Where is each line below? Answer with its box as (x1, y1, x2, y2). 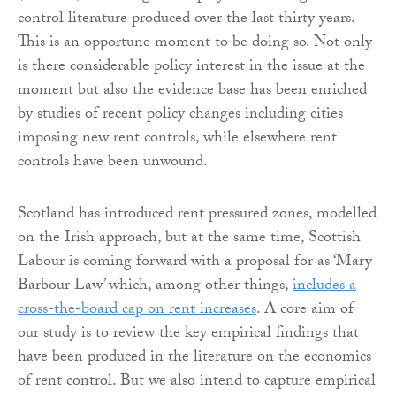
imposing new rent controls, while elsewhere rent (18, 126, 337, 154)
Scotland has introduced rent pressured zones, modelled (18, 202, 377, 230)
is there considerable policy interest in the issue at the (18, 54, 365, 82)
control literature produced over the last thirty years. (18, 6, 354, 34)
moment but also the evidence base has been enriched (18, 78, 367, 106)
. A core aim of (256, 297, 354, 325)
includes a (293, 273, 356, 301)
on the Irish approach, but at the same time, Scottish (18, 225, 361, 254)
